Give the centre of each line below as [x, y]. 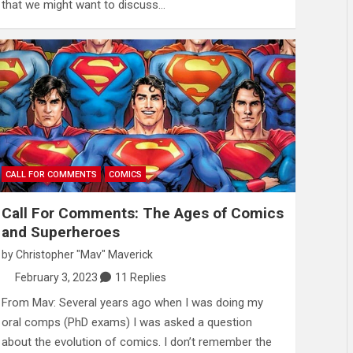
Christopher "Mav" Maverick [84, 255]
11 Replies [141, 278]
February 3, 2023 [57, 278]
